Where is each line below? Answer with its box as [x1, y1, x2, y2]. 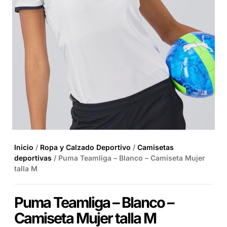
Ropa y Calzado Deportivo [40, 143, 131, 152]
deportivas [14, 154, 52, 162]
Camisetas [137, 143, 174, 152]
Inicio [14, 143, 33, 152]
